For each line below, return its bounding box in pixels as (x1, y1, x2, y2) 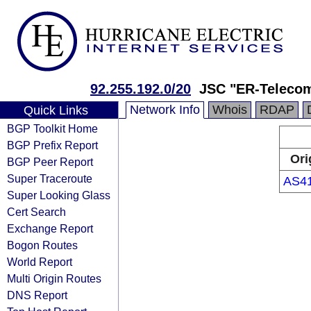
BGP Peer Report (7, 155, 93, 168)
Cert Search (7, 205, 66, 218)
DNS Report (7, 289, 67, 301)
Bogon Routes (7, 239, 78, 251)
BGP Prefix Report (7, 139, 98, 151)
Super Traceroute (7, 172, 92, 185)
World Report (7, 255, 72, 268)
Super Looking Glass (7, 189, 110, 201)
